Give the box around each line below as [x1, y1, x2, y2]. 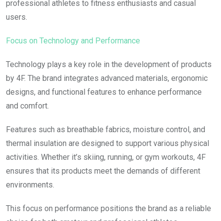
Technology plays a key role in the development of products [6, 59, 212, 69]
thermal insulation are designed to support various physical [6, 138, 209, 148]
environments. [6, 180, 54, 189]
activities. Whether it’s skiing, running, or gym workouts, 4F [6, 152, 206, 162]
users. [6, 12, 27, 22]
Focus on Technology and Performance [6, 36, 140, 45]
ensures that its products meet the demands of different [6, 166, 200, 176]
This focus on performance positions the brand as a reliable [6, 203, 211, 213]
